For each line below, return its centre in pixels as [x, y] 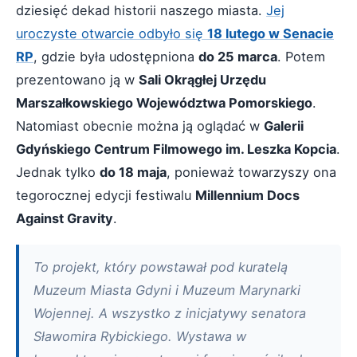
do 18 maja [133, 172]
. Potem [301, 57]
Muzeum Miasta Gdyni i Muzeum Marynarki [167, 290]
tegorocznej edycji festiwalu [106, 195]
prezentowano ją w [77, 80]
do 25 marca [238, 57]
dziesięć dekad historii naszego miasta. [141, 10]
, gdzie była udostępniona [116, 57]
